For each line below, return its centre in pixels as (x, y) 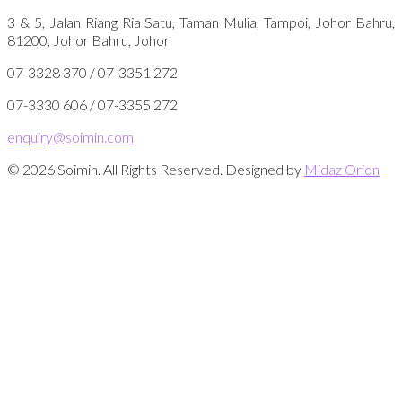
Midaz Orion (342, 170)
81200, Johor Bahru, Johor (88, 40)
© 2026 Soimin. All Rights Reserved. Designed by (156, 170)
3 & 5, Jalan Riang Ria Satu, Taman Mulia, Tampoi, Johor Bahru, (201, 22)
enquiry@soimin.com (70, 137)
